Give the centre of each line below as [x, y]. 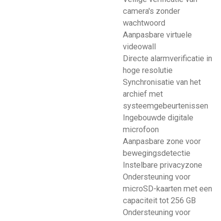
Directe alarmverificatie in [167, 59]
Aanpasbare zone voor [162, 142]
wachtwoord [144, 23]
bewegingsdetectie [157, 153]
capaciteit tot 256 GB [159, 201]
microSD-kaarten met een [167, 189]
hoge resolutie [148, 71]
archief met [143, 94]
